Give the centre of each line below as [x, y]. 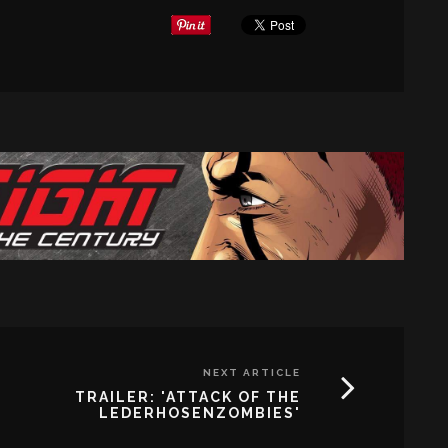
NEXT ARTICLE [252, 372]
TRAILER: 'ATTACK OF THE [188, 396]
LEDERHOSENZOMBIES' [200, 412]
